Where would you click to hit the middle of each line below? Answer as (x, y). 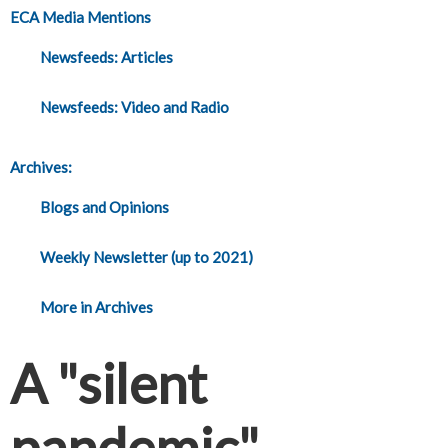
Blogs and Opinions (104, 206)
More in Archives (96, 306)
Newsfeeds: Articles (106, 56)
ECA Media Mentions (80, 16)
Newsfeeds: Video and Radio (134, 106)
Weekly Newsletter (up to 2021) (146, 256)
